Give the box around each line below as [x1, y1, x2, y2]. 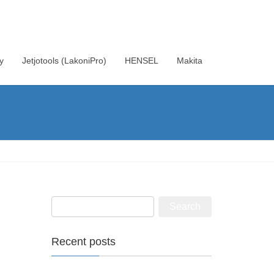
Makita [177, 56, 202, 65]
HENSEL [125, 56, 158, 65]
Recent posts [51, 235, 116, 248]
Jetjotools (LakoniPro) [22, 56, 106, 65]
